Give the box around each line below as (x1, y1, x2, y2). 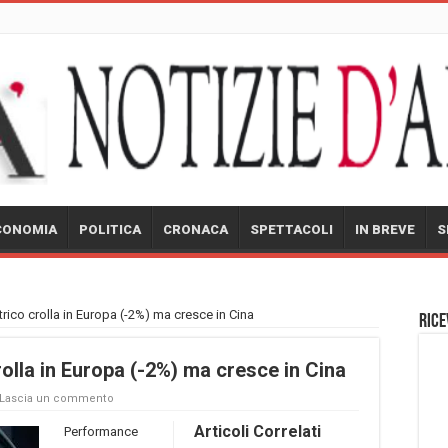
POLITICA (79, 221, 141, 237)
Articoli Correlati (194, 421, 321, 441)
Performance (64, 423, 138, 439)
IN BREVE (355, 221, 415, 237)
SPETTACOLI (250, 221, 333, 237)
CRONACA (163, 221, 228, 237)
